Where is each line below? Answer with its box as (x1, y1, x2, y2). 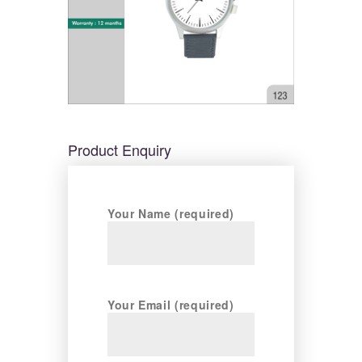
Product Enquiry (68, 138, 171, 160)
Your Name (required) (107, 204, 234, 221)
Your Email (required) (107, 296, 234, 313)
